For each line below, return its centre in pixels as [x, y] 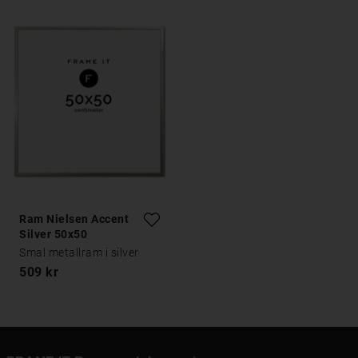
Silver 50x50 [53, 234]
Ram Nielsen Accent [74, 219]
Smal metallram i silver [79, 253]
